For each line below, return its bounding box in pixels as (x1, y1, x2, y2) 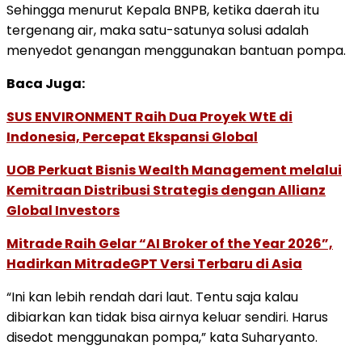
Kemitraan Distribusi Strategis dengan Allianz (6, 180, 326, 200)
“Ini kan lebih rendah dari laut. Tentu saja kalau (6, 287, 298, 306)
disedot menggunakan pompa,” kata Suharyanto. (6, 327, 318, 347)
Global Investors (6, 200, 120, 220)
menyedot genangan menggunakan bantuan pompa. (6, 40, 346, 60)
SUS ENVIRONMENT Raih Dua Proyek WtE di (6, 107, 293, 126)
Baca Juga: (6, 74, 85, 93)
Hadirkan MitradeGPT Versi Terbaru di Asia (6, 254, 302, 273)
